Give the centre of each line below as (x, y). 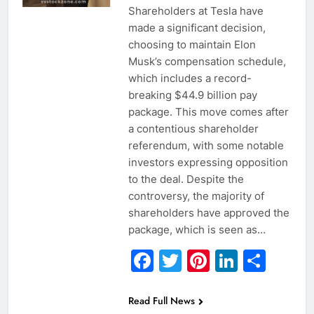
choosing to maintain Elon (192, 45)
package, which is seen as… (197, 230)
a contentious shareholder (193, 129)
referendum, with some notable (206, 146)
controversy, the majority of (196, 196)
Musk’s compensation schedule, (207, 62)
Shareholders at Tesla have (196, 11)
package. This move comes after (208, 112)
